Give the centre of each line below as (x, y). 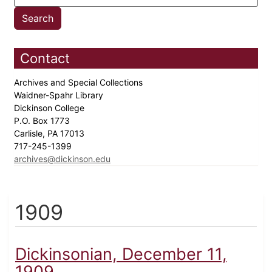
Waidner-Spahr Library (60, 95)
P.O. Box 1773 (43, 121)
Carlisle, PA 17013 (50, 134)
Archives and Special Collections (80, 83)
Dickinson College (50, 108)
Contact (45, 59)
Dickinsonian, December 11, (121, 254)
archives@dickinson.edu (62, 159)
